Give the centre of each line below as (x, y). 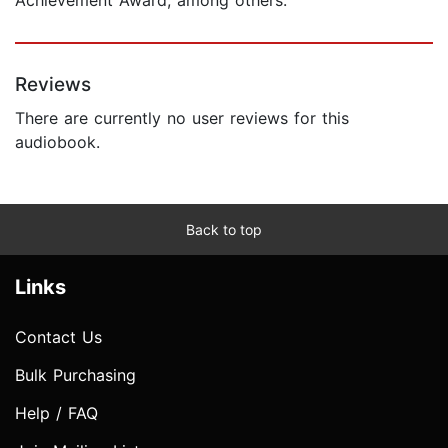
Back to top (224, 229)
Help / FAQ (56, 412)
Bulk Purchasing (75, 374)
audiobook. (57, 141)
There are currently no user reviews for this (182, 117)
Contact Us (58, 336)
